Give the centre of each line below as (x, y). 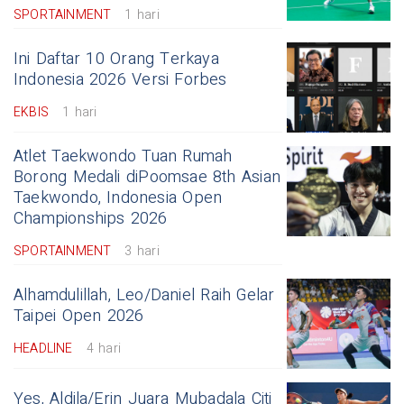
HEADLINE (43, 349)
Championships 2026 (91, 219)
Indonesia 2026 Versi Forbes (120, 80)
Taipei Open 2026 (79, 317)
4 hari (103, 349)
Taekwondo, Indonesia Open (118, 198)
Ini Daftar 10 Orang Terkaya (116, 60)
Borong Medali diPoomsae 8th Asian (147, 178)
